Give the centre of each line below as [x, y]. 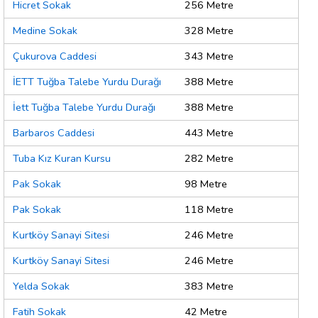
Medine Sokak [45, 31]
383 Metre [209, 286]
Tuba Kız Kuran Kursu [62, 159]
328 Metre [209, 31]
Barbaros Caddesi [54, 133]
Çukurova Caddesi [55, 56]
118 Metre [209, 210]
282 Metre [209, 159]
